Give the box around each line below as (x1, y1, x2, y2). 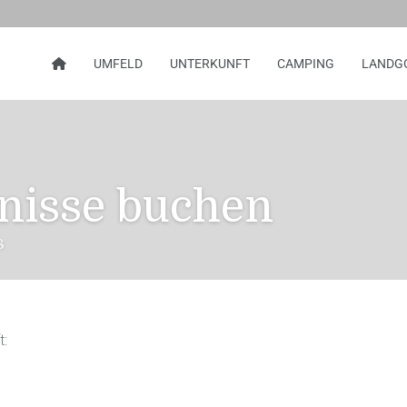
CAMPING (277, 56, 334, 71)
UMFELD (94, 56, 143, 71)
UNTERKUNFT (170, 56, 250, 71)
